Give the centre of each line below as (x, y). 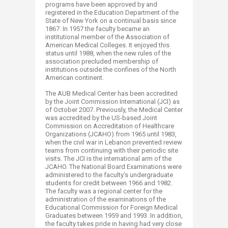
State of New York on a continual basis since (111, 21)
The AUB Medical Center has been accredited (111, 93)
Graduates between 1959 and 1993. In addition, (114, 216)
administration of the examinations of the (106, 199)
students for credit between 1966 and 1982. (109, 183)
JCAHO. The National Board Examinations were (113, 167)
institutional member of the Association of (107, 37)
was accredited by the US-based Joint (101, 118)
